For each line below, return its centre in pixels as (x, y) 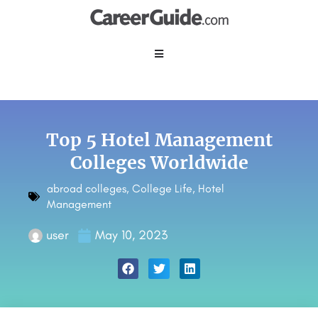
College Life (162, 188)
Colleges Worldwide (159, 163)
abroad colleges (87, 188)
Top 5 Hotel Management (159, 140)
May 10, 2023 (131, 235)
